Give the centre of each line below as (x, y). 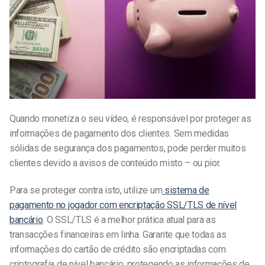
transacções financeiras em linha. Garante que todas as (118, 234)
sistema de (186, 190)
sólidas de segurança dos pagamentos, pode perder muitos (128, 148)
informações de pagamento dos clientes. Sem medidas (119, 134)
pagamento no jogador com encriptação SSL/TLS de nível (123, 205)
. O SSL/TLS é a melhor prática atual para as (129, 219)
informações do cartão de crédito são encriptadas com (118, 249)
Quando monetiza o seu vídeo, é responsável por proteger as (130, 119)
